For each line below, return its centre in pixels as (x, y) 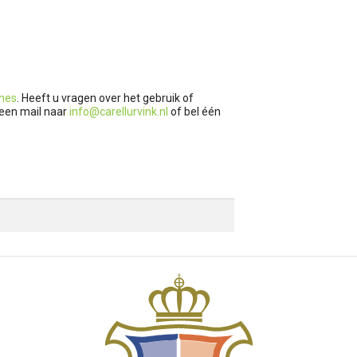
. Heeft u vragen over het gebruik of (105, 98)
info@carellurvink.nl (119, 111)
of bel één (194, 111)
